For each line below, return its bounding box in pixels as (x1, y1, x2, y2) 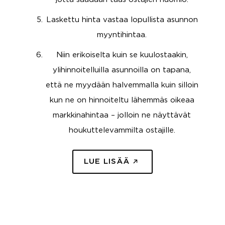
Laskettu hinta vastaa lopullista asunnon (46, 17, 198, 23)
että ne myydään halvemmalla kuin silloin (45, 82, 198, 88)
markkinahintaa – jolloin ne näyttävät (53, 112, 191, 119)
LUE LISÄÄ (84, 158, 130, 165)
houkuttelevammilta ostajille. (68, 127, 175, 134)
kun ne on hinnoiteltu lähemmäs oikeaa (49, 97, 194, 103)
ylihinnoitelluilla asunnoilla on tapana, (53, 67, 191, 73)
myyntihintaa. (97, 32, 147, 38)
